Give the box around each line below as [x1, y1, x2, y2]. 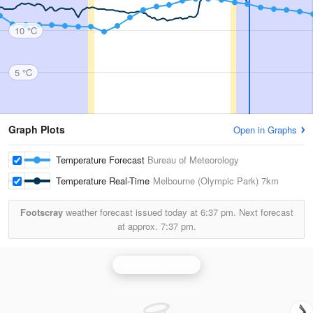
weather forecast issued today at [62, 205, 201, 219]
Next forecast [235, 205, 293, 219]
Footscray [20, 205, 63, 219]
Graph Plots [8, 122, 65, 136]
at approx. [117, 219, 161, 233]
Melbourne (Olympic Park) [153, 174, 259, 187]
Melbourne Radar [122, 258, 191, 271]
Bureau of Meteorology [147, 153, 239, 166]
